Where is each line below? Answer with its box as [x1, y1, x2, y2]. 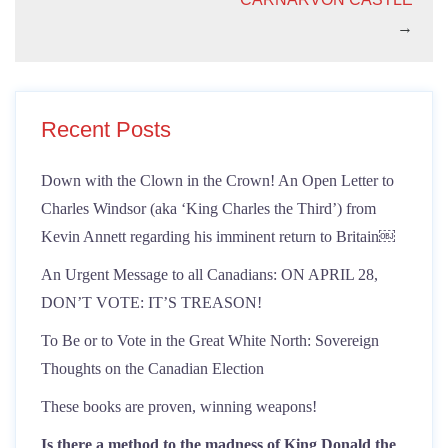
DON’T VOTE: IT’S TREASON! [41, 294, 270, 311]
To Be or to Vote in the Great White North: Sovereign [41, 332, 379, 349]
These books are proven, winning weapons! [41, 398, 317, 415]
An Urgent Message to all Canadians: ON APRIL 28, [41, 266, 378, 283]
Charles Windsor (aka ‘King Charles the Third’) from [41, 200, 376, 217]
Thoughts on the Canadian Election [41, 360, 264, 377]
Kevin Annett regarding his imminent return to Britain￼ [41, 228, 395, 245]
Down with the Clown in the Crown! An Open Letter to [41, 172, 394, 189]
